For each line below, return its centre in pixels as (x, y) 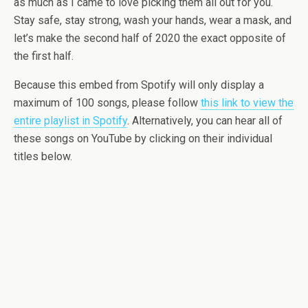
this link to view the (247, 103)
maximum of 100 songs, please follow (107, 103)
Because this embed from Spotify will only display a (139, 85)
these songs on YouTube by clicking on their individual (143, 139)
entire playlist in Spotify (70, 121)
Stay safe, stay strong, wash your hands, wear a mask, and (153, 20)
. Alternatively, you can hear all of (205, 121)
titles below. (43, 156)
